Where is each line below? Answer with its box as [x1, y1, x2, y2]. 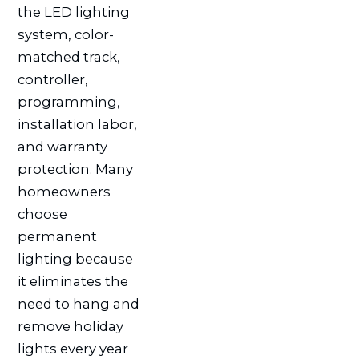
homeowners [17, 183, 111, 200]
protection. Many [17, 160, 133, 177]
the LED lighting [17, 3, 130, 20]
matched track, [17, 48, 120, 65]
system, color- [17, 26, 114, 42]
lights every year [17, 340, 128, 357]
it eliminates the [17, 272, 128, 289]
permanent [17, 228, 97, 244]
